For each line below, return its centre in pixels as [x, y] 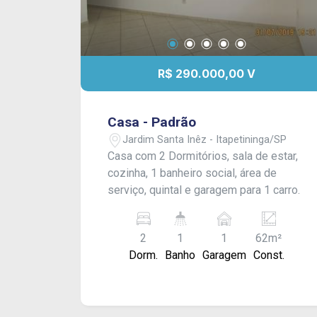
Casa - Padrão [152, 122]
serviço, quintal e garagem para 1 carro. [204, 190]
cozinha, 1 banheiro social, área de [192, 173]
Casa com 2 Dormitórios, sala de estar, [203, 156]
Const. [269, 255]
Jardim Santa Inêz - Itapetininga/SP [205, 139]
